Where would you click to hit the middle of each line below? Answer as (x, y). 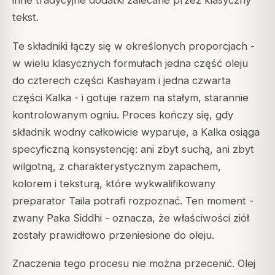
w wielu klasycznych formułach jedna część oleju (130, 63)
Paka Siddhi (74, 218)
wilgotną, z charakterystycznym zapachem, (117, 166)
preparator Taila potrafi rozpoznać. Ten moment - (133, 200)
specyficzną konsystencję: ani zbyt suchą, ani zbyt (133, 149)
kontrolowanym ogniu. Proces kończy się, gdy (123, 114)
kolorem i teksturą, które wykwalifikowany (114, 183)
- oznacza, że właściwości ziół (176, 218)
